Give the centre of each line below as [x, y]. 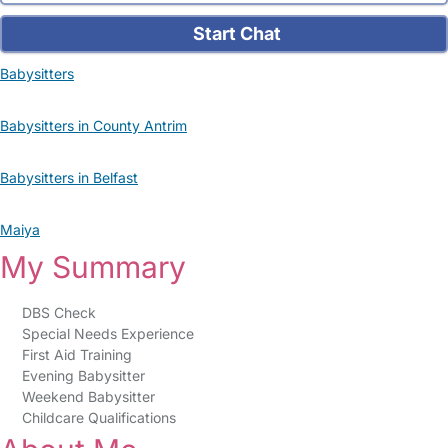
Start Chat [235, 33]
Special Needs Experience [107, 333]
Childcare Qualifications [98, 417]
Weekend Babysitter [88, 396]
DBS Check [58, 312]
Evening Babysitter [83, 375]
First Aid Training [76, 354]
